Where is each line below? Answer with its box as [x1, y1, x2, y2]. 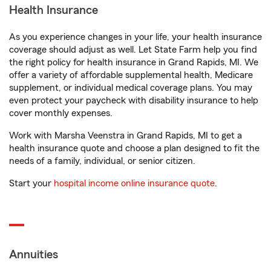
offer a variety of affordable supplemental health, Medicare [9, 70, 253, 80]
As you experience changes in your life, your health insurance [9, 32, 262, 42]
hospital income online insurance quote [54, 178, 215, 189]
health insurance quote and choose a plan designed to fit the [9, 143, 260, 154]
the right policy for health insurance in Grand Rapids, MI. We [9, 57, 258, 68]
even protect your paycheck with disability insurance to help [9, 96, 258, 106]
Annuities [9, 249, 58, 261]
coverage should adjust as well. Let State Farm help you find [9, 45, 257, 55]
